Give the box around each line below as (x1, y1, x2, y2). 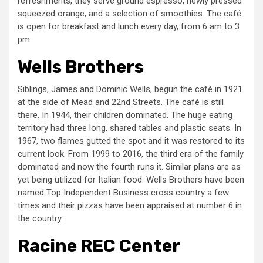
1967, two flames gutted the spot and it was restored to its (18, 136, 245, 147)
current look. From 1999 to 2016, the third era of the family (18, 149, 244, 160)
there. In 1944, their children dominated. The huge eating (18, 110, 232, 121)
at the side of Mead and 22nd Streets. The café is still (18, 97, 224, 108)
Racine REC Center (18, 235, 184, 257)
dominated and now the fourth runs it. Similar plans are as (18, 161, 241, 173)
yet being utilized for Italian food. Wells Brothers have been (18, 174, 244, 186)
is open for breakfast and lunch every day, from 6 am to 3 (18, 21, 240, 32)
